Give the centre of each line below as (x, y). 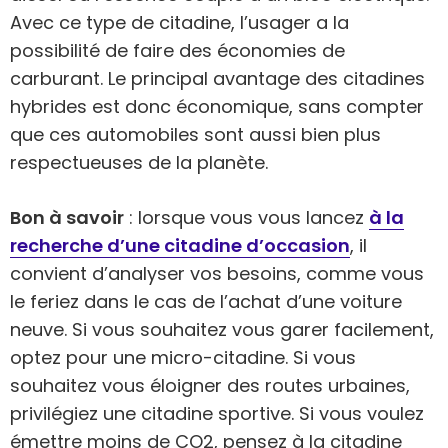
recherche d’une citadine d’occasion (180, 246)
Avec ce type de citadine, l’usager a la (179, 23)
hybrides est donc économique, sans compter (217, 107)
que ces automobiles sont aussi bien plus (195, 135)
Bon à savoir (67, 218)
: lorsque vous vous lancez (246, 218)
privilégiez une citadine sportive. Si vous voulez (217, 414)
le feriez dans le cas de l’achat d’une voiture (206, 302)
